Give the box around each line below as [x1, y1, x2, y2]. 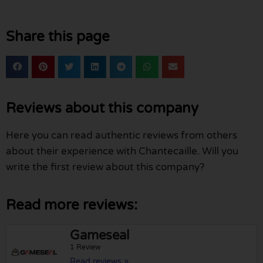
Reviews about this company [6, 99, 198, 117]
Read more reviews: [6, 196, 137, 214]
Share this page [6, 28, 110, 45]
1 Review [70, 242, 102, 251]
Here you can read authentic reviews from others [6, 129, 237, 141]
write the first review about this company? [6, 160, 204, 173]
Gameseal [70, 227, 130, 243]
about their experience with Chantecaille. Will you [6, 144, 238, 157]
